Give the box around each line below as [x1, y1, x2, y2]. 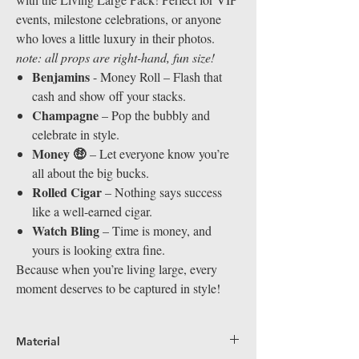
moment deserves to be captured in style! [16, 280, 220, 297]
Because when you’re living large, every [16, 260, 217, 278]
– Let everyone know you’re [86, 145, 229, 163]
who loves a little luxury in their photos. [16, 30, 215, 47]
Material [16, 334, 60, 349]
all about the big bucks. [32, 164, 149, 182]
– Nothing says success [102, 184, 222, 201]
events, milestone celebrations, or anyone [16, 10, 221, 28]
